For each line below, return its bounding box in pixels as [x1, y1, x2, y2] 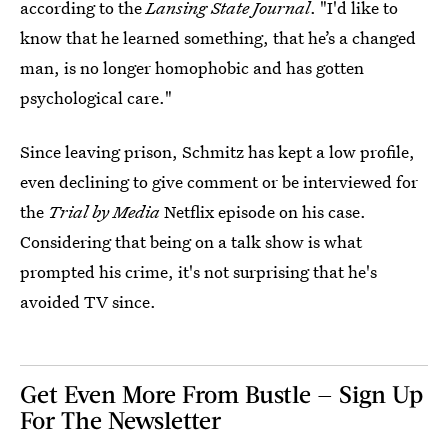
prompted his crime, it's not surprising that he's [20, 259, 377, 283]
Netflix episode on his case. [160, 199, 366, 223]
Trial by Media [48, 199, 160, 223]
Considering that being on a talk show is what [20, 229, 362, 253]
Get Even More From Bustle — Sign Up [20, 378, 423, 408]
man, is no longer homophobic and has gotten [20, 55, 364, 79]
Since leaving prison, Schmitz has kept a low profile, [20, 139, 415, 163]
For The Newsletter [20, 404, 221, 434]
